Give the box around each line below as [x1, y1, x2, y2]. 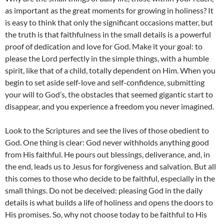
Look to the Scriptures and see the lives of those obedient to [5, 125, 209, 135]
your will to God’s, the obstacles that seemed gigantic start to [5, 89, 213, 99]
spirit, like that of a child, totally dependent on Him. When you [5, 65, 215, 75]
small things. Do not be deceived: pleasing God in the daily [5, 185, 202, 195]
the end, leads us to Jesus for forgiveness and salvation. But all [5, 161, 216, 171]
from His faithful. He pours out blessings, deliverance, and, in [5, 149, 210, 159]
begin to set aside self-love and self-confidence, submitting [5, 77, 204, 87]
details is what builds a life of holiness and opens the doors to [5, 197, 213, 207]
